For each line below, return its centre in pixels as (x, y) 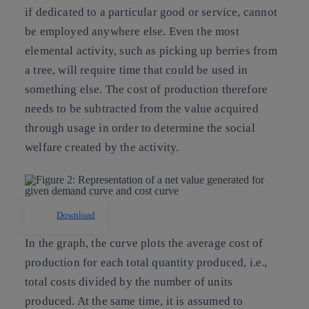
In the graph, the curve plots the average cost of (144, 243)
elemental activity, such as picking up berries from (151, 50)
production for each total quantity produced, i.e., (146, 263)
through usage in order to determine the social (140, 128)
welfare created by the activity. (102, 147)
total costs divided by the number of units (129, 282)
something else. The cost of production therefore (147, 89)
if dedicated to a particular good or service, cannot (151, 12)
